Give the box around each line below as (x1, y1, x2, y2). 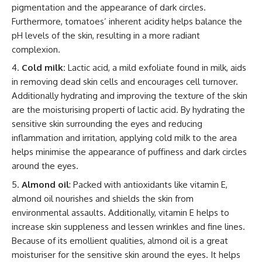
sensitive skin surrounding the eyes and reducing (12, 118, 202, 130)
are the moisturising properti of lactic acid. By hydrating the (12, 104, 245, 116)
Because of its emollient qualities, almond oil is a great (12, 235, 228, 246)
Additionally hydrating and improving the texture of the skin (12, 90, 247, 102)
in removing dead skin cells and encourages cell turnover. (12, 76, 238, 88)
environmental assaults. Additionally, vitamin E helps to (12, 206, 229, 218)
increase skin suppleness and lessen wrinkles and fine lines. (12, 220, 245, 232)
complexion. (12, 43, 60, 55)
